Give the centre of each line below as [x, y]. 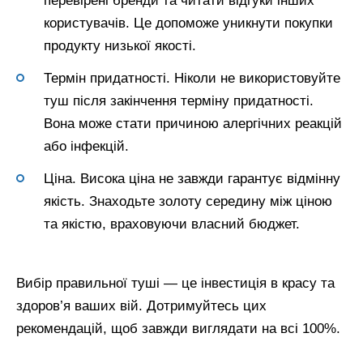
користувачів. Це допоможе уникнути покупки [188, 23]
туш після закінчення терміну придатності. [179, 100]
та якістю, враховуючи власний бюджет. [172, 224]
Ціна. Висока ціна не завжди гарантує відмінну [192, 178]
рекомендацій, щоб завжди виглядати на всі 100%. [178, 329]
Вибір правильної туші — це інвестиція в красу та [175, 284]
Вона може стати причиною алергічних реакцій [193, 123]
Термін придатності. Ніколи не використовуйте [192, 78]
